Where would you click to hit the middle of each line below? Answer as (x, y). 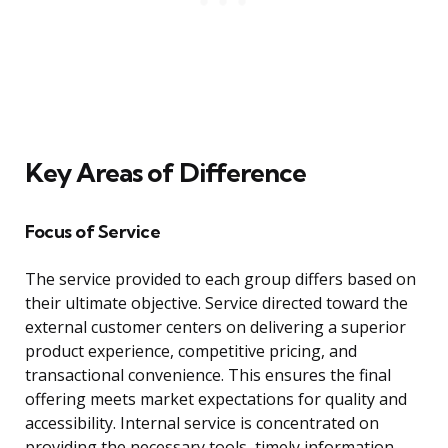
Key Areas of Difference (165, 173)
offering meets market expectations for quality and (216, 399)
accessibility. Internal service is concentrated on (202, 423)
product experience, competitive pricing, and (191, 351)
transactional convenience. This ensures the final (208, 375)
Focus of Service (92, 232)
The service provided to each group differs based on (220, 279)
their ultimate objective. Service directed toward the (216, 303)
